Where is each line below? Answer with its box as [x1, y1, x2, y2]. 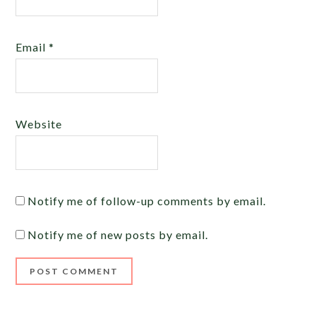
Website [16, 116, 63, 130]
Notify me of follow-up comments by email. [28, 193, 267, 207]
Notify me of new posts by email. [28, 227, 209, 241]
